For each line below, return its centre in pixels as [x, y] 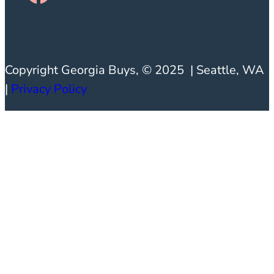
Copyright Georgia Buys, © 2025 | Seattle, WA [135, 70]
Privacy [32, 89]
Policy [70, 89]
